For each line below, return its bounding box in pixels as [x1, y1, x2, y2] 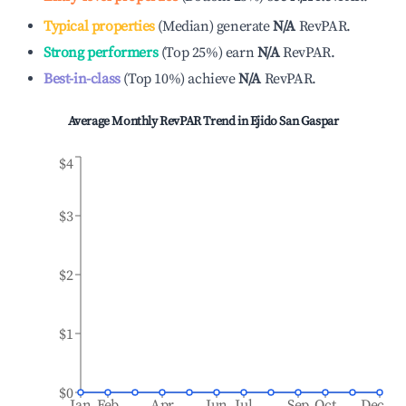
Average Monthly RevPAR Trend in [67, 113, 250, 130]
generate [216, 17, 270, 35]
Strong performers [43, 43, 159, 62]
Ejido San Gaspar [249, 113, 339, 130]
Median [162, 17, 209, 35]
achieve [188, 70, 236, 88]
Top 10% [128, 70, 181, 88]
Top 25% [165, 43, 218, 62]
